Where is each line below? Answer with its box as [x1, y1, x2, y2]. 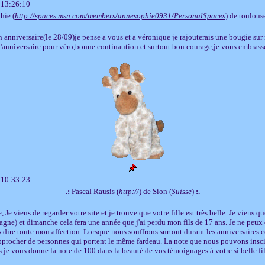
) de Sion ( [138, 186, 172, 196]
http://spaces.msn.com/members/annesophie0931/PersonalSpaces [14, 11, 225, 20]
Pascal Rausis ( [69, 186, 119, 196]
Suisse [171, 186, 192, 196]
